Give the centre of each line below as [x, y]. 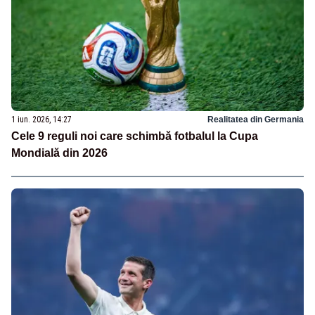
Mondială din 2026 [59, 153]
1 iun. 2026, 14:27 [41, 119]
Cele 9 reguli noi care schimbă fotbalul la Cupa [135, 136]
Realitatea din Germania [256, 119]
